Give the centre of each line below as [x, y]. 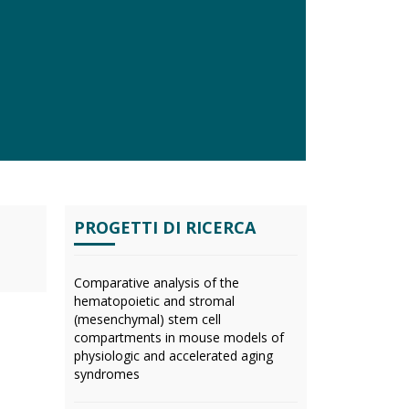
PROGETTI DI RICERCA [165, 227]
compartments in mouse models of [179, 337]
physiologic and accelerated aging [173, 356]
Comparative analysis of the [157, 283]
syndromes [107, 374]
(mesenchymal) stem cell [147, 319]
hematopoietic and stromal [154, 301]
